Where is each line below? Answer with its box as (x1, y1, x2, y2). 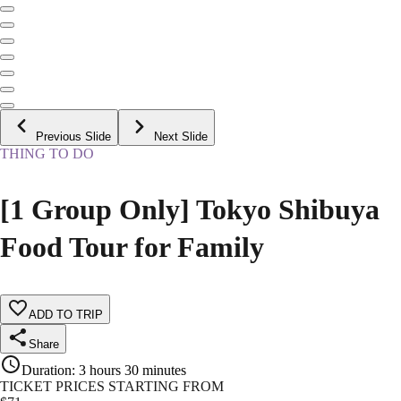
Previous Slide (36, 130, 111, 144)
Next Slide (154, 130, 208, 144)
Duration (21, 363, 72, 379)
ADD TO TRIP (29, 308, 103, 322)
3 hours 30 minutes (79, 363, 186, 379)
